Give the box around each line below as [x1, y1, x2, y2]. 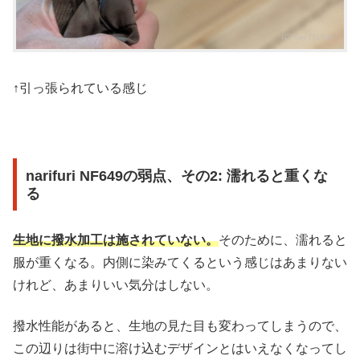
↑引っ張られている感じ [13, 81, 148, 96]
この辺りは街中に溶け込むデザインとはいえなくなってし [13, 341, 347, 355]
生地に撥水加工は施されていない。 [13, 233, 219, 247]
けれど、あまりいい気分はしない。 [13, 278, 219, 292]
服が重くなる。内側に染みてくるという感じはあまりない [13, 256, 347, 270]
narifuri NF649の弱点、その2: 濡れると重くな [25, 167, 328, 184]
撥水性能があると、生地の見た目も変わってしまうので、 [13, 318, 347, 333]
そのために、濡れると [219, 233, 347, 247]
